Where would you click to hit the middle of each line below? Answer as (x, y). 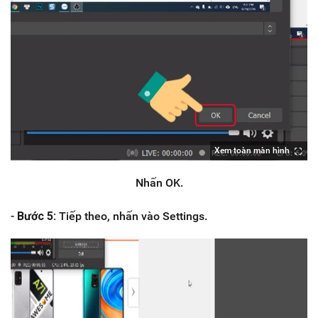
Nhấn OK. (159, 183)
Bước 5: (37, 216)
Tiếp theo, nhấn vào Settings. (132, 216)
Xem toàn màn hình (252, 151)
